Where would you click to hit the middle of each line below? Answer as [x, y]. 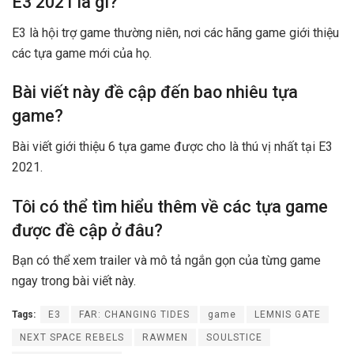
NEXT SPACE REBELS [72, 338]
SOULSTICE [234, 338]
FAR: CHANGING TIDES [134, 315]
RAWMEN [165, 338]
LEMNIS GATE [288, 315]
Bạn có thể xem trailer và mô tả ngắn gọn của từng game [166, 261]
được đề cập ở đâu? [87, 230]
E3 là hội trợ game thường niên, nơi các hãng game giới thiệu [175, 32]
